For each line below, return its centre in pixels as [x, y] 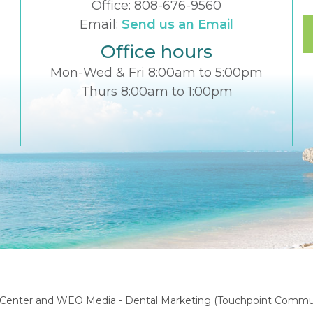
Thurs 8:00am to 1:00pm [156, 91]
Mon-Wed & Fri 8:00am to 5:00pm [156, 72]
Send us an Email [177, 24]
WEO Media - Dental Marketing [133, 301]
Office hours [156, 51]
